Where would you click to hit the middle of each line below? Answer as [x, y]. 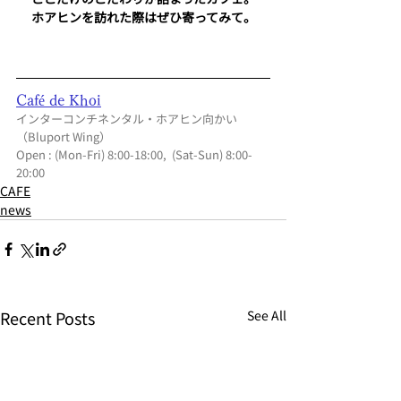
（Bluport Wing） [64, 136]
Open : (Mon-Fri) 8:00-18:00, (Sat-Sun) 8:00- [134, 154]
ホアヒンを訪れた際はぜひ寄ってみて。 [143, 17]
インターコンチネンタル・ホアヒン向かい [127, 118]
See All [267, 315]
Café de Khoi [59, 100]
